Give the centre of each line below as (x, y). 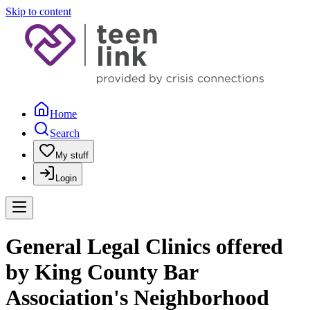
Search (65, 133)
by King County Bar (102, 272)
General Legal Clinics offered (144, 247)
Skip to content (38, 11)
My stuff (72, 155)
